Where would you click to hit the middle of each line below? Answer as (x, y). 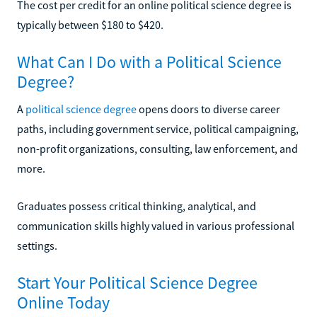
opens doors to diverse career (208, 109)
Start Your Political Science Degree (137, 282)
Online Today (63, 302)
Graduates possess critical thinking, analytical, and (137, 206)
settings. (37, 245)
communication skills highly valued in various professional (156, 225)
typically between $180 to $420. (90, 24)
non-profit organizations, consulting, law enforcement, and (157, 148)
